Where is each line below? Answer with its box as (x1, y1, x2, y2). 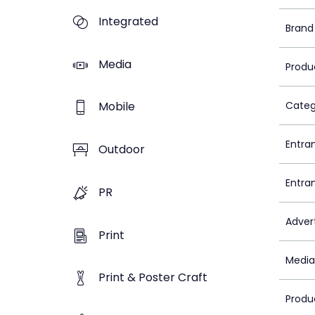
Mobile (98, 98, 135, 115)
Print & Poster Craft (98, 269, 207, 286)
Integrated (98, 13, 158, 30)
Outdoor (98, 141, 145, 158)
